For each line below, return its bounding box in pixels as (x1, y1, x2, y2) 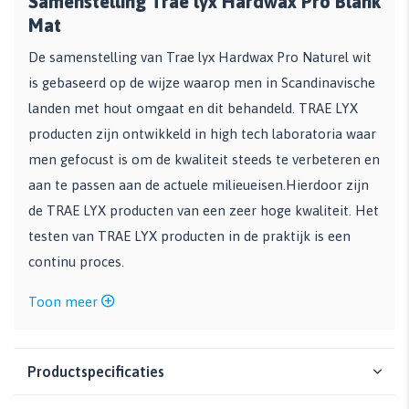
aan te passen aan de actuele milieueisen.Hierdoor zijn (28, 177, 369, 194)
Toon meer (28, 294, 101, 310)
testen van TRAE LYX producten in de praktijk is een (28, 228, 351, 245)
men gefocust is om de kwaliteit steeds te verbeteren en (28, 152, 380, 168)
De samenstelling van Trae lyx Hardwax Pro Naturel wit (28, 49, 372, 66)
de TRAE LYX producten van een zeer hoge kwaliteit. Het (28, 203, 379, 219)
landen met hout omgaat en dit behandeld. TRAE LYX (28, 100, 358, 117)
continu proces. (28, 254, 124, 270)
